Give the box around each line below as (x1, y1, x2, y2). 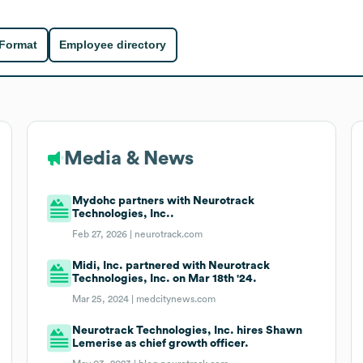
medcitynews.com (136, 293, 216, 304)
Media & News (63, 148, 194, 169)
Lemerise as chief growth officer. (72, 337, 250, 349)
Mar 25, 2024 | (72, 293, 137, 304)
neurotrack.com (135, 228, 203, 239)
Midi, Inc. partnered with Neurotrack (72, 259, 271, 271)
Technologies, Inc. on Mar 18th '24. (72, 272, 258, 284)
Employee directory (59, 38, 167, 52)
